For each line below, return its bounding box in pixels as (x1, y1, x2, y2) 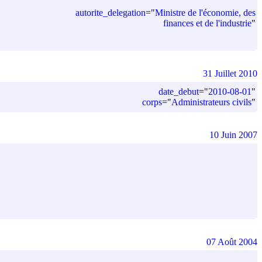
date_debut (158, 86, 199, 96)
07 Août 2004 (206, 236, 257, 247)
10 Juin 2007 (209, 129, 257, 140)
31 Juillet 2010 (203, 68, 257, 78)
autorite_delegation (75, 7, 146, 18)
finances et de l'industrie (163, 18, 251, 28)
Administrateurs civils (171, 96, 251, 107)
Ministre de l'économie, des (155, 7, 256, 18)
